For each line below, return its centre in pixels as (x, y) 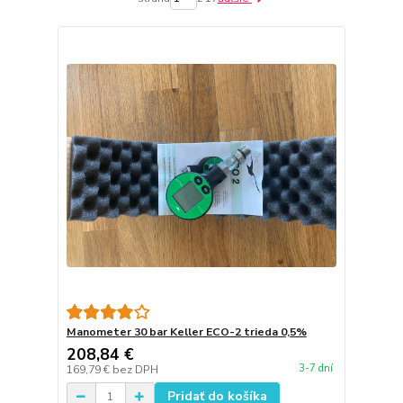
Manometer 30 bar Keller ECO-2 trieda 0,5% (186, 332)
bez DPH (135, 370)
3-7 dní (315, 368)
